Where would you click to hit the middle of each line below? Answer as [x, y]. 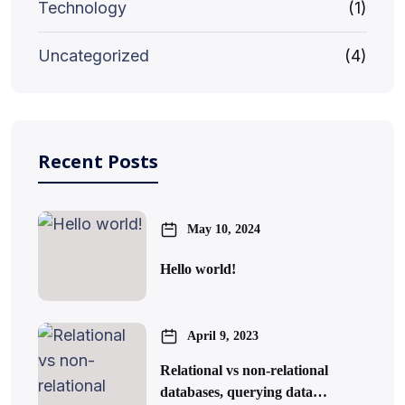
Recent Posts [98, 161]
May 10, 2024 [224, 230]
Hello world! [198, 268]
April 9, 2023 [223, 336]
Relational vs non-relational [244, 370]
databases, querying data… [244, 391]
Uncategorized [94, 55]
